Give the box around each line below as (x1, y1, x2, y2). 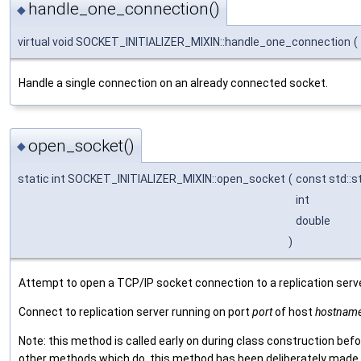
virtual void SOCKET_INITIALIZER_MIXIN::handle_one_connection (18, 35, 351, 49)
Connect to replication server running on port (19, 305, 252, 318)
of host (272, 305, 315, 318)
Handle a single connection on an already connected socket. (19, 77, 328, 90)
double (296, 214, 333, 227)
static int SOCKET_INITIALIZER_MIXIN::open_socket (18, 172, 285, 185)
